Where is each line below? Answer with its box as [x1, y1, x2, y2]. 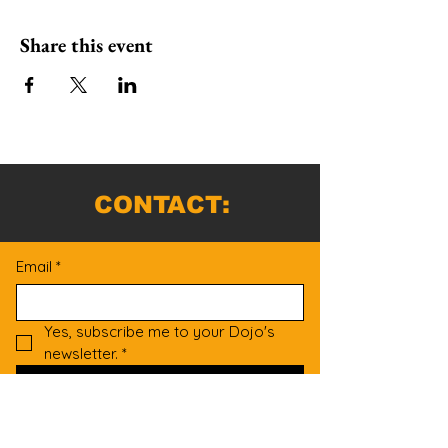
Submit [136, 376, 184, 395]
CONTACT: [94, 191, 230, 218]
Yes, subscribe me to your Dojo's [44, 322, 275, 341]
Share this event [20, 32, 153, 58]
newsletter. [44, 344, 118, 363]
